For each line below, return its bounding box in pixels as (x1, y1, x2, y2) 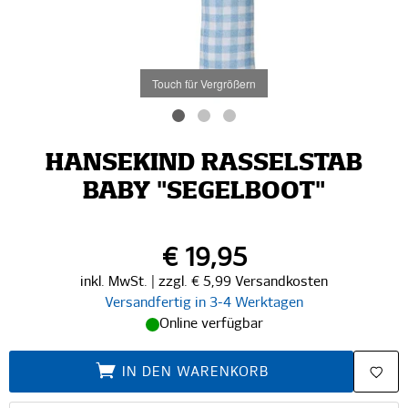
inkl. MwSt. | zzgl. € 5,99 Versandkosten (80, 275, 328, 289)
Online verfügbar (158, 317, 263, 331)
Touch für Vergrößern (152, 75, 256, 91)
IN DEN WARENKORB (121, 364, 269, 379)
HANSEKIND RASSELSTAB (46, 152, 362, 176)
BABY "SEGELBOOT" (83, 180, 325, 204)
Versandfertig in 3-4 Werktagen (105, 296, 303, 310)
